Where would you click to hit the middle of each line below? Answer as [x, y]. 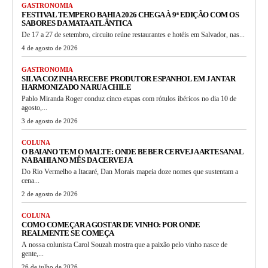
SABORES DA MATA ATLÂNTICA [77, 23]
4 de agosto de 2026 [50, 48]
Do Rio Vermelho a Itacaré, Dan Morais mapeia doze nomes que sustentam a [130, 172]
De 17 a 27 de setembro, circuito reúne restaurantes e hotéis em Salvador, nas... [133, 35]
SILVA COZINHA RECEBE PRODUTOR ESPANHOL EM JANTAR [128, 79]
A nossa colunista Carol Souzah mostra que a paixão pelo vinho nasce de [124, 245]
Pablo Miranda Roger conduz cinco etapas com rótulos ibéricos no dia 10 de [129, 99]
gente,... [33, 254]
